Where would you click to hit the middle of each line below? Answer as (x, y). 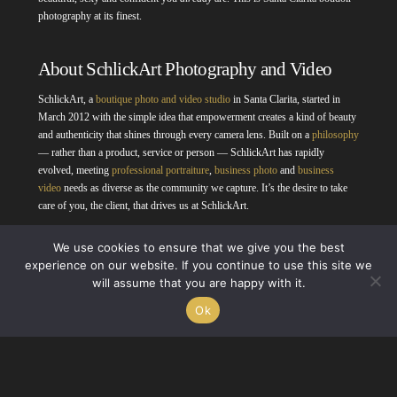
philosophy (335, 134)
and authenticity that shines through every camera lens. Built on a (173, 134)
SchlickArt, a (65, 99)
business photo (245, 170)
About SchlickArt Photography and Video (185, 69)
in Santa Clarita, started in (285, 99)
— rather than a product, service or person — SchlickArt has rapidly (181, 152)
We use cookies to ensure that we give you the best (198, 247)
